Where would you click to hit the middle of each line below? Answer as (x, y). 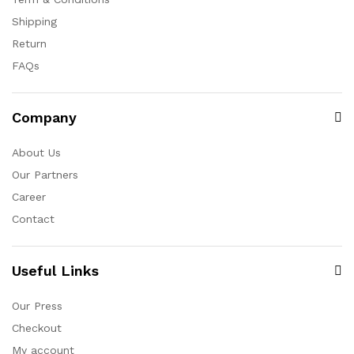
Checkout (37, 328)
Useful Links (55, 271)
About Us (36, 153)
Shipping (34, 21)
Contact (33, 219)
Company (44, 117)
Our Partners (45, 175)
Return (29, 43)
